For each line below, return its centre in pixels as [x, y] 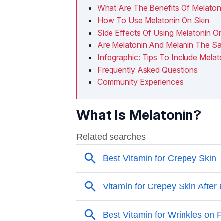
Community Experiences [140, 82]
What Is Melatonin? [139, 115]
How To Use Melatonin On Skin [153, 20]
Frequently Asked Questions [147, 69]
